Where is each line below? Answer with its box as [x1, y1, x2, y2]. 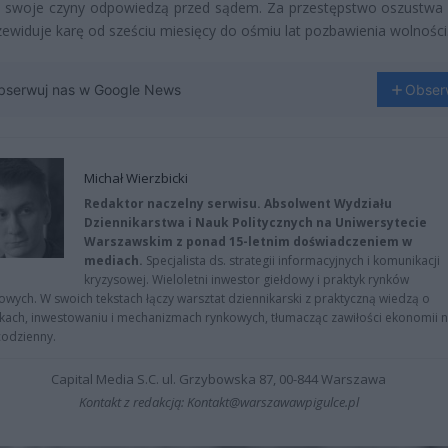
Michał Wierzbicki [84, 169, 188, 187]
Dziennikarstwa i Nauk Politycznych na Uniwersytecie [84, 214, 427, 231]
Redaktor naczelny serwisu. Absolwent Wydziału [84, 195, 392, 212]
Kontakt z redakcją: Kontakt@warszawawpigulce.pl [78, 393, 359, 411]
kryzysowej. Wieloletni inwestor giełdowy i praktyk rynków [84, 271, 409, 288]
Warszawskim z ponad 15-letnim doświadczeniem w [84, 233, 412, 250]
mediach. [84, 252, 143, 269]
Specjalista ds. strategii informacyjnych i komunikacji [143, 252, 440, 269]
